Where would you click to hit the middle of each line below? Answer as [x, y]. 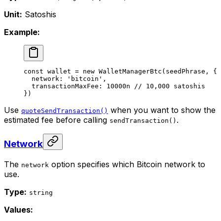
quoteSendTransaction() [65, 110]
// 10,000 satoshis [168, 86]
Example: [22, 32]
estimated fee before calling [57, 120]
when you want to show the [162, 110]
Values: [18, 209]
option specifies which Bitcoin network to [127, 164]
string [41, 192]
